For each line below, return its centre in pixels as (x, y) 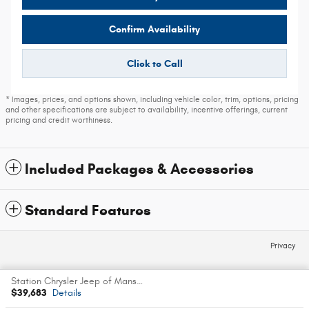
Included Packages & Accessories (139, 169)
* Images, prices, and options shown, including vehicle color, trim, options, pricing (152, 100)
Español (154, 288)
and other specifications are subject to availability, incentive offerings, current (147, 110)
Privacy (283, 246)
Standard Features (88, 211)
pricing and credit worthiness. (59, 120)
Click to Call (154, 63)
